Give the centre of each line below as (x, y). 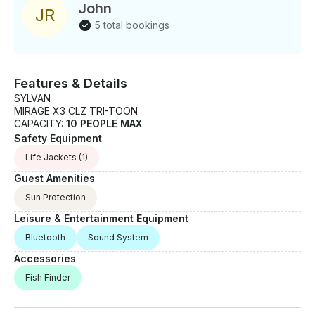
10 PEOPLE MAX (104, 124)
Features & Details (71, 84)
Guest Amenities (54, 179)
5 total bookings (132, 25)
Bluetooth (45, 238)
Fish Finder (48, 278)
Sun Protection (56, 198)
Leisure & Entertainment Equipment (101, 219)
